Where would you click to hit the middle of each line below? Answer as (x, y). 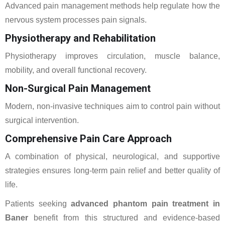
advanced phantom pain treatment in (146, 204)
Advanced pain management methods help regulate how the (113, 6)
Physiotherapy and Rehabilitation (80, 38)
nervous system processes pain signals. (76, 20)
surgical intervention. (42, 120)
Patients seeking (38, 204)
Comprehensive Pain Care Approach (88, 139)
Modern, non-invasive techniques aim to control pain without (113, 106)
